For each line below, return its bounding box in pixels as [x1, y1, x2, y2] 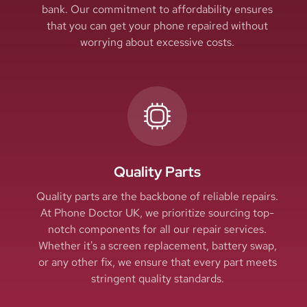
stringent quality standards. [90, 271, 224, 286]
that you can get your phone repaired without [47, 18, 268, 33]
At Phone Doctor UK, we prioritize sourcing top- [40, 206, 274, 221]
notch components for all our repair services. [48, 222, 267, 237]
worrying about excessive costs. [80, 34, 234, 49]
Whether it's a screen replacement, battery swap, [38, 238, 277, 254]
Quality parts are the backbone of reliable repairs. [36, 189, 278, 204]
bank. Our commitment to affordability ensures [42, 1, 273, 16]
